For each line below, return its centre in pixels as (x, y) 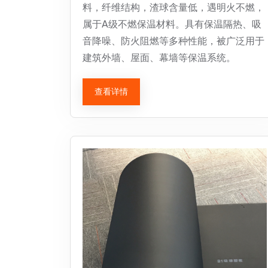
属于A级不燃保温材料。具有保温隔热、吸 (172, 24)
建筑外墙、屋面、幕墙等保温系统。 (159, 58)
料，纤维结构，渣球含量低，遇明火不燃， (173, 7)
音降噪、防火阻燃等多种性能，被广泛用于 (173, 41)
